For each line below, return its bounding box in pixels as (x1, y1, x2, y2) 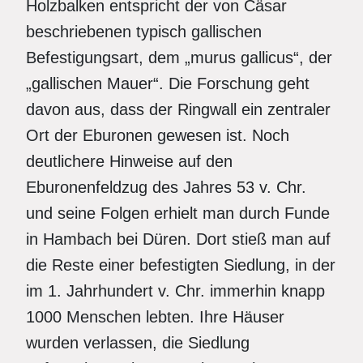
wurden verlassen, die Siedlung (26, 334, 250, 352)
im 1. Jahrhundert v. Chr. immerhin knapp (26, 282, 325, 300)
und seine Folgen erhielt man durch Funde (26, 204, 330, 222)
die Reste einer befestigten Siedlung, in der (26, 256, 335, 274)
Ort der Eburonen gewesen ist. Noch (26, 126, 289, 144)
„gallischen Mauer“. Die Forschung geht (26, 75, 310, 92)
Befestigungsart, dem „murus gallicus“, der (26, 49, 332, 66)
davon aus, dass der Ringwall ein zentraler (26, 100, 331, 118)
